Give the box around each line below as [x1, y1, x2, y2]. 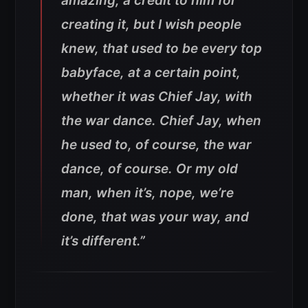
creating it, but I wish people [61, 16, 241, 32]
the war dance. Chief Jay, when [61, 113, 261, 129]
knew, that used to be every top [61, 41, 262, 56]
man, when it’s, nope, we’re [61, 185, 234, 201]
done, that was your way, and [61, 209, 249, 225]
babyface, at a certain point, [61, 65, 241, 80]
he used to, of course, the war [61, 137, 252, 153]
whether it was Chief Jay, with [61, 89, 252, 104]
